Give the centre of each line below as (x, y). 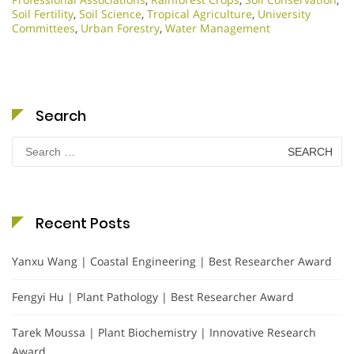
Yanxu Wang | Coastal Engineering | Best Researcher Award (172, 261)
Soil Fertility (43, 13)
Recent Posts (83, 223)
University (284, 13)
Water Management (218, 28)
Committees (43, 28)
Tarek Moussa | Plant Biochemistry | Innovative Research (164, 332)
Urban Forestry (120, 28)
